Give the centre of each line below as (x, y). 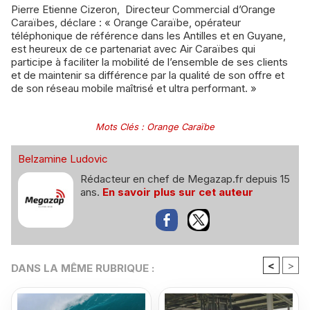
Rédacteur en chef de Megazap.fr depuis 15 (185, 179)
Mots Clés (117, 126)
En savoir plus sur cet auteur (178, 192)
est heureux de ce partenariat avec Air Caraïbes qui (133, 48)
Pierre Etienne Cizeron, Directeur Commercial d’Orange (143, 9)
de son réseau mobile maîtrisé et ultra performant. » (134, 88)
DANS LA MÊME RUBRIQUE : (83, 268)
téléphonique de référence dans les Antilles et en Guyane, (148, 35)
